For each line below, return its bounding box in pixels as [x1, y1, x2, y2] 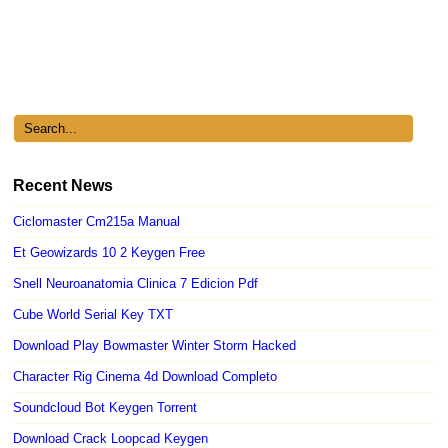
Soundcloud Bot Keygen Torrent [13, 399, 198, 415]
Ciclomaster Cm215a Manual [13, 213, 181, 229]
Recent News [13, 176, 114, 194]
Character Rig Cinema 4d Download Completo [13, 368, 278, 384]
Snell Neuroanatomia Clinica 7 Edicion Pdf [13, 275, 259, 291]
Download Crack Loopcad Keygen [13, 430, 209, 446]
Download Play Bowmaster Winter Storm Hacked [13, 337, 297, 353]
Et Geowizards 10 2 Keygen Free [13, 244, 206, 260]
